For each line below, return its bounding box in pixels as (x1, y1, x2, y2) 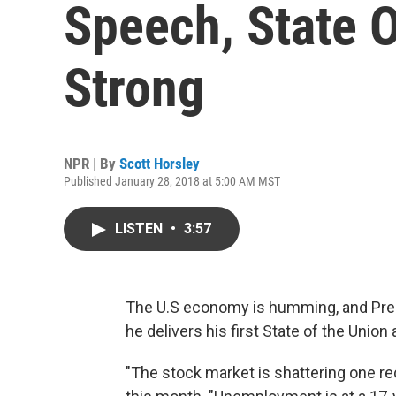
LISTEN (115, 220, 166, 237)
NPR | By (64, 155, 119, 172)
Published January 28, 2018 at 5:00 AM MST (64, 174, 280, 188)
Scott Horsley (119, 155, 200, 172)
